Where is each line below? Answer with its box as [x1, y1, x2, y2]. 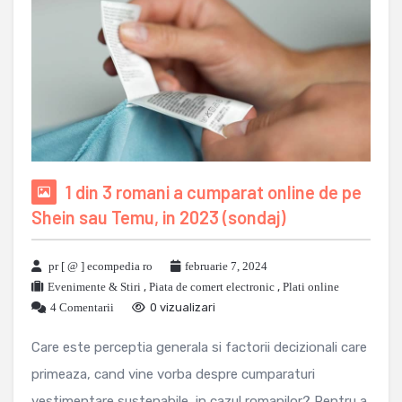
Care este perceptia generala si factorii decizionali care [31, 339, 367, 356]
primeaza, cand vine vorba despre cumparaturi [31, 366, 315, 383]
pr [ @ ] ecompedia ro [48, 259, 153, 274]
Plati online [283, 280, 339, 294]
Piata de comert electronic [149, 280, 275, 294]
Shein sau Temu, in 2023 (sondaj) [31, 206, 285, 229]
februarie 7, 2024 [185, 259, 267, 274]
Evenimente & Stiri [48, 280, 141, 294]
